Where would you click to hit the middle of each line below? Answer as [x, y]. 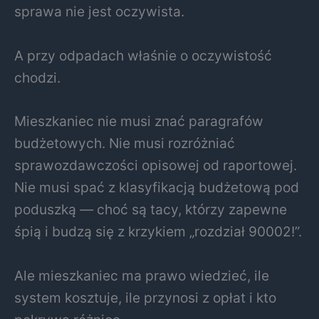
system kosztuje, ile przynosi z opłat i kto [145, 297]
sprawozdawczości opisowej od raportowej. [156, 166]
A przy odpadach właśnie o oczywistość [143, 55]
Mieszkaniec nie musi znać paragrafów [139, 121]
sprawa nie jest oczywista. [99, 11]
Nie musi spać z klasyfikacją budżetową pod [157, 188]
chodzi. [37, 77]
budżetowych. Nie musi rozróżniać [125, 143]
